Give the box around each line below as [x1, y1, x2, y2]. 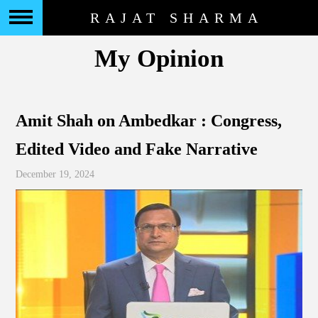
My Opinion [94, 45, 224, 72]
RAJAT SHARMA [90, 10, 263, 26]
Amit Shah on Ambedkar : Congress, [16, 111, 283, 130]
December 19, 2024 [16, 169, 95, 180]
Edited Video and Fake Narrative [16, 140, 258, 158]
